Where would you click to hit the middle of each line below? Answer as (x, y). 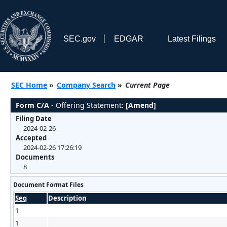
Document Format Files (48, 184)
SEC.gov (79, 39)
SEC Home (29, 85)
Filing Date (34, 118)
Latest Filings (192, 39)
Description (67, 198)
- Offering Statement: (87, 105)
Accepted (31, 138)
